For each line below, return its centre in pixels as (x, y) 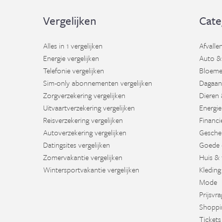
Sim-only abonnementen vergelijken (98, 83)
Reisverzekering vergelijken (83, 120)
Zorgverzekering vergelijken (84, 95)
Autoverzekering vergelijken (85, 132)
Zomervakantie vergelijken (83, 157)
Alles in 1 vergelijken (73, 46)
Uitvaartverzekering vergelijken (89, 108)
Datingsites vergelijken (77, 145)
